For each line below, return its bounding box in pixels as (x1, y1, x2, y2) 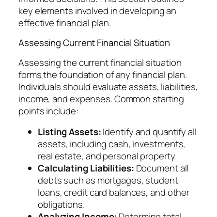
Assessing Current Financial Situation (18, 36, 170, 49)
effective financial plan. (18, 16, 111, 29)
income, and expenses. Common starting (18, 92, 185, 105)
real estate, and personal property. (38, 150, 177, 163)
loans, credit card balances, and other (38, 186, 190, 199)
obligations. (38, 198, 85, 211)
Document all (134, 162, 189, 175)
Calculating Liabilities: (38, 162, 134, 175)
